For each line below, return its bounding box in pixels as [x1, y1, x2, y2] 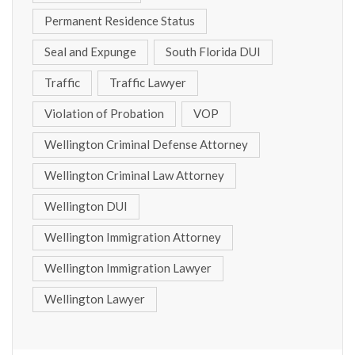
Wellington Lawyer [44, 291, 145, 306]
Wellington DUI [44, 198, 128, 213]
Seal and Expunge [44, 44, 136, 59]
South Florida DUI [166, 44, 261, 59]
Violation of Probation [44, 105, 164, 120]
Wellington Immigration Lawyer [44, 260, 212, 275]
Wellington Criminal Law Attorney [44, 167, 224, 182]
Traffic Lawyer [109, 74, 186, 90]
